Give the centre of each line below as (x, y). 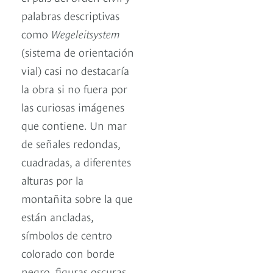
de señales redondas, (71, 143)
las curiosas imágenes (73, 107)
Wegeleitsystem (86, 34)
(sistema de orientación (78, 52)
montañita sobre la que (77, 198)
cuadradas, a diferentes (76, 161)
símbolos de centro (67, 235)
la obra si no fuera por (74, 88)
